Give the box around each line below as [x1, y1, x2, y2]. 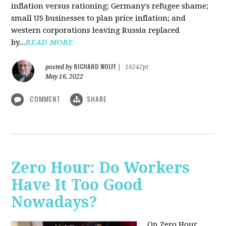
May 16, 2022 [45, 73, 84, 80]
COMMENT [28, 93, 63, 104]
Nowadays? [11, 193, 98, 211]
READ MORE [25, 37, 74, 47]
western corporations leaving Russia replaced [11, 25, 180, 35]
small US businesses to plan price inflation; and [11, 13, 186, 23]
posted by [45, 63, 74, 71]
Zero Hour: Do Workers [11, 159, 190, 177]
